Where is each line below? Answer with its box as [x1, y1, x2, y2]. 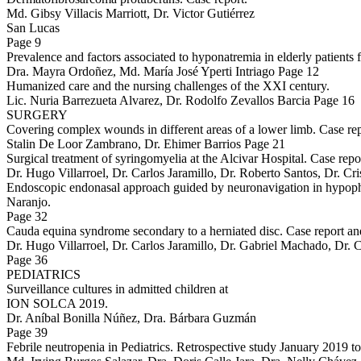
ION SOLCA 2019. [6, 297, 108, 311]
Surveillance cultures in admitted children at [6, 282, 228, 297]
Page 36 [6, 253, 48, 268]
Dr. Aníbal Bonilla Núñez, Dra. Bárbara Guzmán [6, 311, 256, 326]
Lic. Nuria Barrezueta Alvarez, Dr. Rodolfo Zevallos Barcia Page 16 [6, 93, 355, 108]
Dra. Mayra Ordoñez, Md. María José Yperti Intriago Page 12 [6, 64, 319, 79]
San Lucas [6, 21, 60, 35]
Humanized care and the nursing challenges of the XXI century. [6, 79, 330, 93]
